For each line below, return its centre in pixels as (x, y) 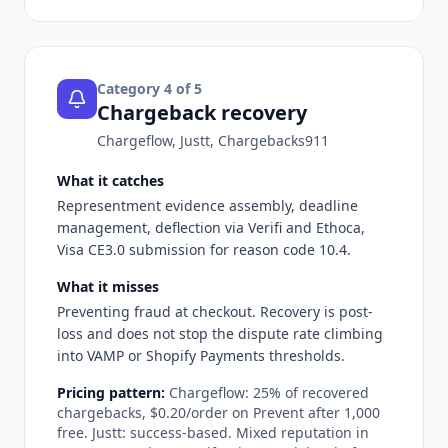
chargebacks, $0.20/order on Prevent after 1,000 (218, 412)
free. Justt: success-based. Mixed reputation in (213, 432)
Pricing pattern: (111, 392)
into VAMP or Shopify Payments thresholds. (201, 355)
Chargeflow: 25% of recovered (269, 392)
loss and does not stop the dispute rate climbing (220, 333)
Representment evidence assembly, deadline (207, 205)
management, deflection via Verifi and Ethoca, (211, 227)
